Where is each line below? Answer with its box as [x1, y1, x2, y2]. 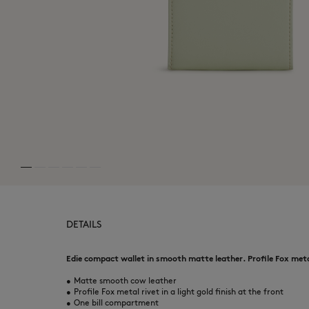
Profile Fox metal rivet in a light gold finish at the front [74, 286, 283, 297]
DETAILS [66, 219, 101, 230]
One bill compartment [74, 297, 159, 308]
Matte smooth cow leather [74, 275, 177, 286]
